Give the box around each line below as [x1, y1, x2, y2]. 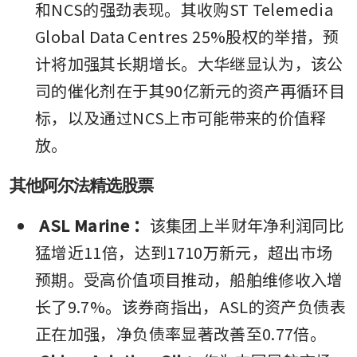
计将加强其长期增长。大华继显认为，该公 [35, 51, 343, 75]
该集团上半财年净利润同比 [149, 213, 345, 237]
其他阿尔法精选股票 [10, 175, 153, 194]
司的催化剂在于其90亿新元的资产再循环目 [35, 78, 346, 102]
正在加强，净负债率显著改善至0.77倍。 [35, 321, 327, 345]
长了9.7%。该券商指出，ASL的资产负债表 [35, 294, 346, 318]
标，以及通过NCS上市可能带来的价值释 [35, 105, 327, 129]
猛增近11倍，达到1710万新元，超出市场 [35, 240, 333, 264]
